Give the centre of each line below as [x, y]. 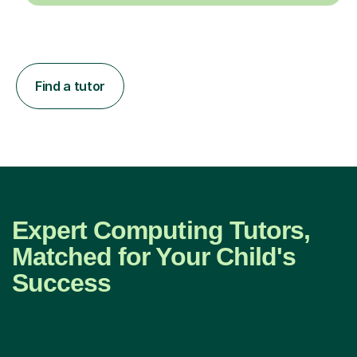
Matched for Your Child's [154, 256]
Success [62, 282]
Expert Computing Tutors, [161, 230]
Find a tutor [71, 86]
